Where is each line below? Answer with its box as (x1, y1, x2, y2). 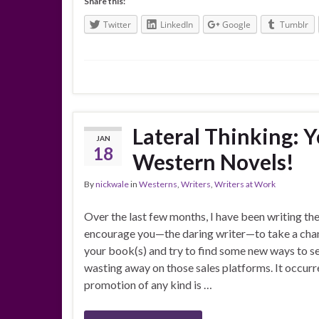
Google (222, 19, 251, 31)
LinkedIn (160, 19, 193, 31)
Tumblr (280, 19, 308, 31)
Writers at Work (214, 178, 276, 189)
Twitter (103, 19, 131, 31)
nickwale (95, 178, 129, 189)
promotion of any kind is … (84, 277, 212, 291)
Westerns (139, 178, 177, 189)
